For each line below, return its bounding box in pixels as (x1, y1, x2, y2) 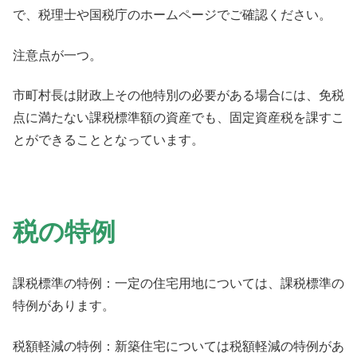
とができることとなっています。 (13, 133, 204, 147)
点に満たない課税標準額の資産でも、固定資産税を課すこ (13, 111, 344, 125)
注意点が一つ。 (13, 48, 102, 62)
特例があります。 (13, 299, 115, 313)
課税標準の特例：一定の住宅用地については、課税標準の (13, 277, 344, 291)
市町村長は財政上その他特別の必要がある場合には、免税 (13, 88, 344, 103)
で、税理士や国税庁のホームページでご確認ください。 (13, 8, 331, 22)
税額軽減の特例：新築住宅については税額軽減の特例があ (13, 339, 344, 353)
